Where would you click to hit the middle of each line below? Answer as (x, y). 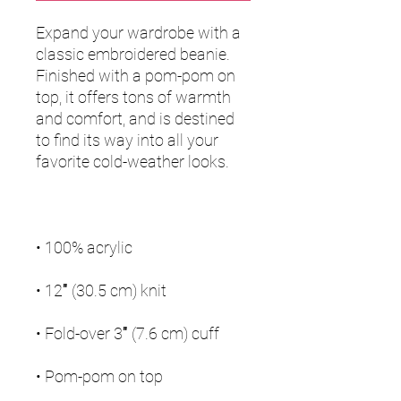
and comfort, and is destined (135, 119)
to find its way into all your (127, 141)
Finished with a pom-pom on (136, 76)
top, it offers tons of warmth (133, 98)
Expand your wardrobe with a (138, 33)
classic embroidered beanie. (133, 55)
